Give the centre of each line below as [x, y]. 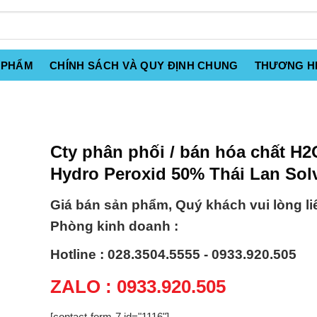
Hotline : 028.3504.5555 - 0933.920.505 [173, 255]
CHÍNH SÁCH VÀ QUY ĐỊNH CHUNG [144, 65]
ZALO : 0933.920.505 [138, 287]
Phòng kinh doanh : [114, 226]
